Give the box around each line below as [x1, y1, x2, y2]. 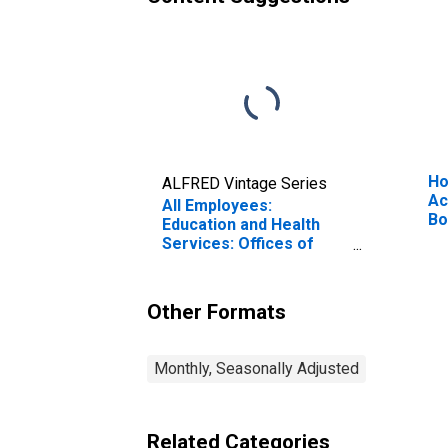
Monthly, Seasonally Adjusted [154, 358, 359, 378]
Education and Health [162, 214, 320, 234]
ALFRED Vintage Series [162, 173, 327, 193]
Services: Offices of [162, 233, 314, 253]
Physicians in [162, 252, 260, 272]
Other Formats [147, 299, 286, 324]
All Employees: [162, 195, 272, 215]
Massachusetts [162, 271, 279, 291]
